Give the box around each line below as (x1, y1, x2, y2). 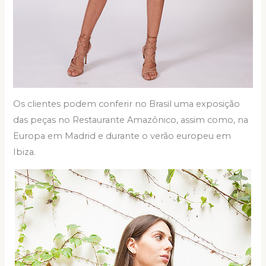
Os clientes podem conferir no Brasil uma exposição (13, 99, 240, 110)
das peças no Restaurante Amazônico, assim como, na (13, 115, 249, 126)
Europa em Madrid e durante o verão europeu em (13, 131, 232, 142)
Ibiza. (13, 147, 36, 158)
